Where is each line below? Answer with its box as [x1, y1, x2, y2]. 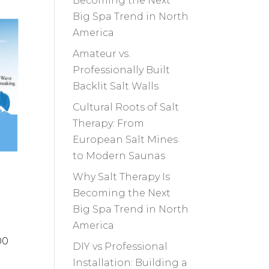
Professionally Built [72, 64, 170, 76]
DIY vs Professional [72, 241, 168, 253]
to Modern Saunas [72, 150, 165, 162]
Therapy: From [72, 118, 144, 130]
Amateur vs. [72, 48, 130, 60]
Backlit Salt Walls [72, 80, 159, 92]
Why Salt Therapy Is [72, 171, 170, 183]
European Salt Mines [72, 134, 178, 146]
